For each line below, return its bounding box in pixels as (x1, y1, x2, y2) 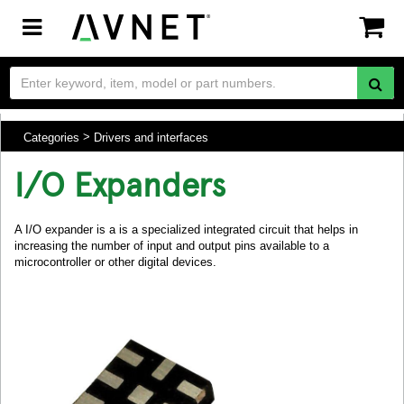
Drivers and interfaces (94, 130, 208, 144)
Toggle (21, 12, 97, 40)
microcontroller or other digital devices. (14, 255, 216, 269)
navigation (21, 48, 139, 76)
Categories (23, 130, 79, 144)
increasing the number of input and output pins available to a (14, 239, 329, 252)
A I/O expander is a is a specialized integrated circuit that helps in (14, 223, 358, 236)
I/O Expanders (14, 161, 226, 206)
